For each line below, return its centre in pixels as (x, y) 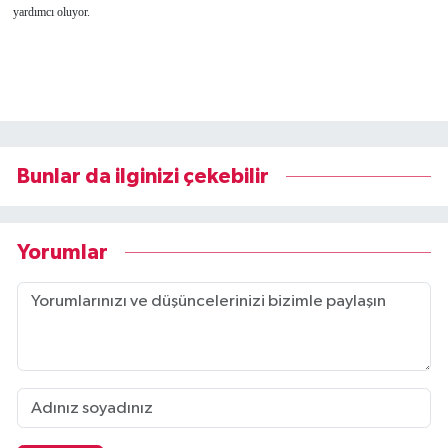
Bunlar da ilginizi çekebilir (143, 176)
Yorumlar (62, 252)
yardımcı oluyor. (51, 12)
